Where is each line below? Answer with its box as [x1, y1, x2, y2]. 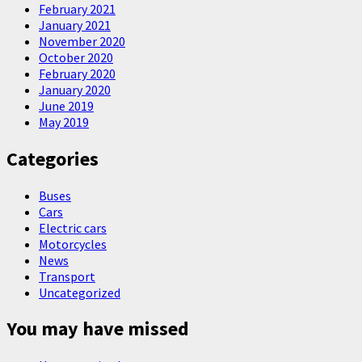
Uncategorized [39, 284, 120, 301]
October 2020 [39, 48, 113, 65]
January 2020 [39, 81, 111, 98]
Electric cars [39, 219, 107, 236]
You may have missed [6, 316, 189, 342]
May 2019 [39, 113, 89, 130]
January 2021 [39, 16, 111, 33]
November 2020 [39, 32, 125, 49]
